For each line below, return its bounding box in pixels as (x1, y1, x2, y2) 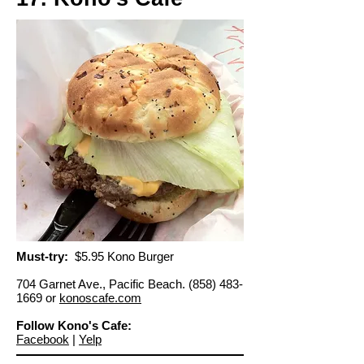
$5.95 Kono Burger (68, 249, 174, 263)
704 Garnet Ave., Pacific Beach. (16, 277, 188, 291)
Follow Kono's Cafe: (16, 318, 132, 332)
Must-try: (16, 249, 68, 263)
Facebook (16, 332, 69, 346)
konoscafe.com (59, 291, 141, 305)
